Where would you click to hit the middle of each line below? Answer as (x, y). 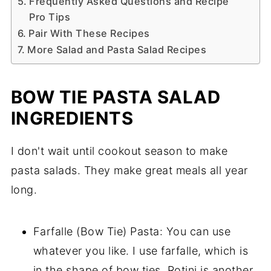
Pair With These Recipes (89, 33)
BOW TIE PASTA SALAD (116, 97)
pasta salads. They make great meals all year (129, 170)
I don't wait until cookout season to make (119, 151)
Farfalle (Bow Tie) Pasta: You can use (132, 231)
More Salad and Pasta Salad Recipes (117, 49)
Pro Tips (50, 17)
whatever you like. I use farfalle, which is (141, 250)
